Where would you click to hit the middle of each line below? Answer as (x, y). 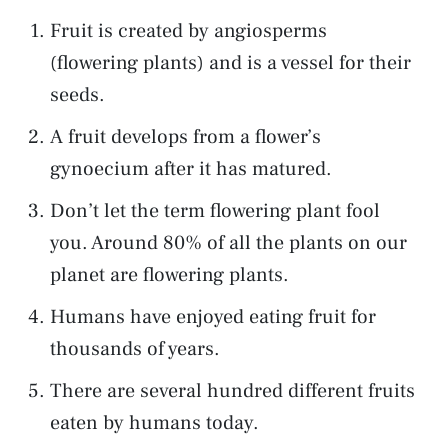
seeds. (77, 94)
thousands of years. (135, 348)
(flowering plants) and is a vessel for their (230, 62)
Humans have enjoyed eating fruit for (213, 316)
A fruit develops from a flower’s (185, 136)
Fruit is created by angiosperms (188, 30)
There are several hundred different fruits (232, 390)
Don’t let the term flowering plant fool (215, 210)
